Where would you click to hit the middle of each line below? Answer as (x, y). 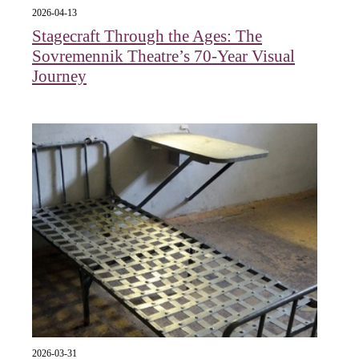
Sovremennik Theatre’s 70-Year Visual (163, 56)
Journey (59, 76)
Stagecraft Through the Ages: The (147, 36)
